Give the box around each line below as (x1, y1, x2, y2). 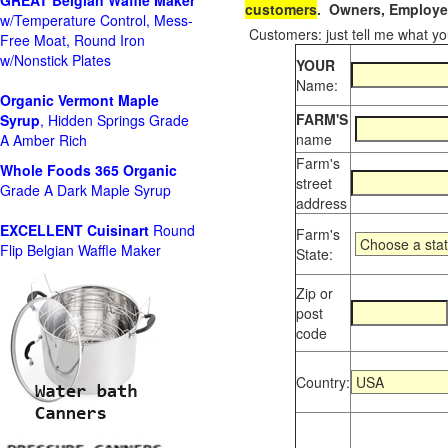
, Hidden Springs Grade (40, 110, 189, 130)
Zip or (295, 283, 333, 303)
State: (295, 244, 337, 264)
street (295, 173, 332, 193)
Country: (295, 372, 350, 392)
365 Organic (95, 160, 177, 180)
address (295, 193, 347, 213)
